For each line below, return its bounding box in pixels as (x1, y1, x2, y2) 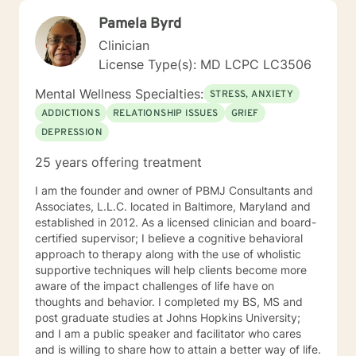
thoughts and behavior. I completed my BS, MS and (35, 295, 303, 308)
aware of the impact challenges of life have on (35, 279, 274, 292)
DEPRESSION (41, 126, 103, 139)
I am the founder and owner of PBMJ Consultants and (35, 184, 313, 197)
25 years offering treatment (35, 154, 202, 170)
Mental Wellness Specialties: (35, 86, 203, 102)
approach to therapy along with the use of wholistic (35, 247, 301, 261)
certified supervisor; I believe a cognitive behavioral (35, 231, 303, 245)
